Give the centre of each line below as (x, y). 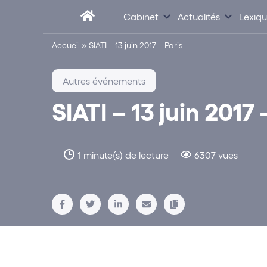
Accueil (66, 45)
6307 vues (216, 155)
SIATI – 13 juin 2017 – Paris (136, 45)
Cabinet (141, 16)
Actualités (199, 16)
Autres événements (104, 81)
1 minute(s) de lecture (123, 155)
